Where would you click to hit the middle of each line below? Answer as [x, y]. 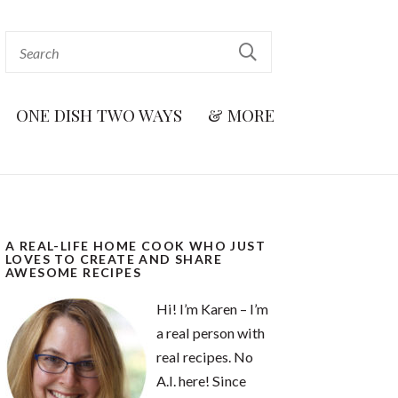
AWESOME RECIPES [73, 272]
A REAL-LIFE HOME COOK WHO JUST [135, 246]
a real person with [211, 333]
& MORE [241, 115]
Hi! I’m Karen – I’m [212, 309]
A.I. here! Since [201, 381]
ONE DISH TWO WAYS [99, 115]
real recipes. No [205, 357]
